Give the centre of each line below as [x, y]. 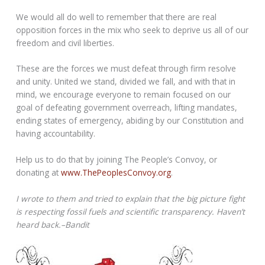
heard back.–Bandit [53, 225]
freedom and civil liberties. [65, 43]
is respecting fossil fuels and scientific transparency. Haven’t [131, 212]
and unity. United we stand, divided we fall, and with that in [126, 82]
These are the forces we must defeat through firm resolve [126, 69]
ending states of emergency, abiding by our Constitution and [130, 121]
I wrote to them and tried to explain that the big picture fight [131, 199]
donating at [39, 173]
